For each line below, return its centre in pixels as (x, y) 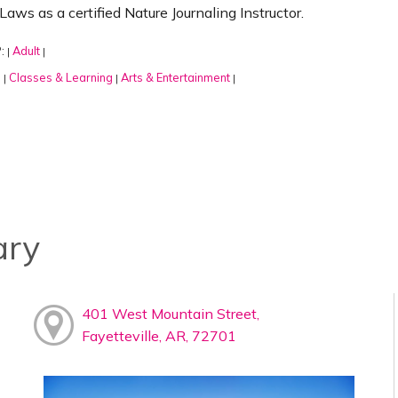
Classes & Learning (60, 77)
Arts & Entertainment (175, 77)
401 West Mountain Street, (170, 313)
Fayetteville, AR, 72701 (159, 335)
